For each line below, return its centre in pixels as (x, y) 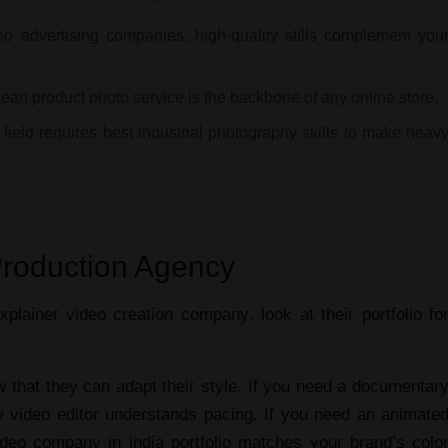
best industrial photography (200, 132)
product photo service (108, 97)
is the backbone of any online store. (311, 97)
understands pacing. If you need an (239, 414)
